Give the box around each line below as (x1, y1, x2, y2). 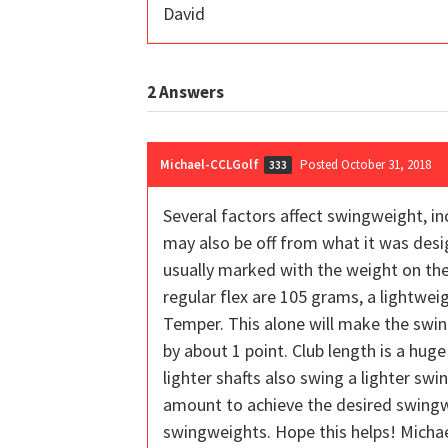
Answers (156, 80, 224, 103)
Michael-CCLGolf (160, 155, 259, 173)
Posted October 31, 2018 (300, 155, 431, 173)
